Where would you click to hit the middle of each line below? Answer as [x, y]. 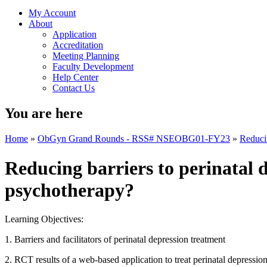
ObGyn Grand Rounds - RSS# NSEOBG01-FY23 [134, 139]
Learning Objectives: [44, 219]
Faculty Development [93, 67]
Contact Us [74, 88]
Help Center [75, 77]
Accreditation [78, 45]
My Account [52, 13]
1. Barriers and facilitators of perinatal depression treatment [115, 239]
